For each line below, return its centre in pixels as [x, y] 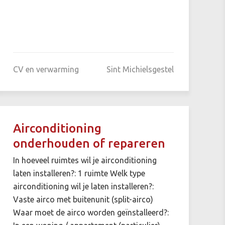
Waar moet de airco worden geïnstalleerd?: [91, 212]
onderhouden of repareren [89, 143]
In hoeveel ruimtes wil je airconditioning [85, 160]
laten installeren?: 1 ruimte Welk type [79, 173]
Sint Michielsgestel [140, 69]
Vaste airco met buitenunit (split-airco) [83, 199]
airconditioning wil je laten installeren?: [83, 186]
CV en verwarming [46, 69]
